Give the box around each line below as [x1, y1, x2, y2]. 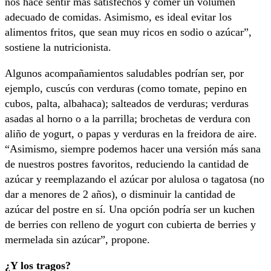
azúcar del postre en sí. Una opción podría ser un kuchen [5, 203, 255, 215]
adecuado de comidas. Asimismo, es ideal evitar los [5, 10, 232, 23]
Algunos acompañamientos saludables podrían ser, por [5, 67, 244, 79]
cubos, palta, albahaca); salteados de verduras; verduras [5, 97, 249, 109]
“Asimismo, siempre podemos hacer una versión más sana [5, 142, 261, 155]
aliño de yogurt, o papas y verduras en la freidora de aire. [5, 127, 257, 140]
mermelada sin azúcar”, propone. [5, 233, 150, 246]
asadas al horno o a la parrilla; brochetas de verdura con [5, 112, 250, 125]
